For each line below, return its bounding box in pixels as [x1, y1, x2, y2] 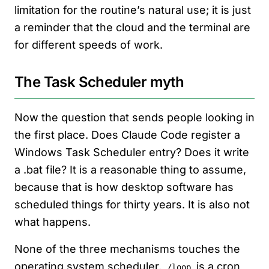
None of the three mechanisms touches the [14, 243, 240, 256]
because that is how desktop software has [14, 181, 234, 194]
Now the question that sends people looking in [14, 111, 255, 124]
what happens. [14, 216, 91, 229]
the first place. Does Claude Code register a [14, 128, 240, 142]
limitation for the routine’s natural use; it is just [14, 4, 251, 17]
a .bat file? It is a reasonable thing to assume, [14, 163, 246, 177]
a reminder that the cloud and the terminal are [14, 21, 250, 34]
